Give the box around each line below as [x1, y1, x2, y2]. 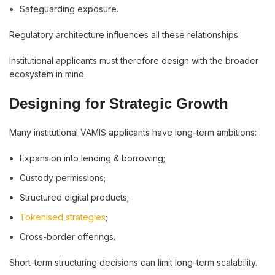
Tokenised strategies [20, 212, 106, 222]
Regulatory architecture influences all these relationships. [9, 29, 240, 40]
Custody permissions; [20, 172, 106, 183]
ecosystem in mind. [9, 69, 86, 79]
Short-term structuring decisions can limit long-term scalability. [9, 257, 257, 268]
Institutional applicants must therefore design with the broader [9, 55, 258, 66]
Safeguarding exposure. [20, 4, 118, 14]
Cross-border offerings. [20, 231, 115, 242]
